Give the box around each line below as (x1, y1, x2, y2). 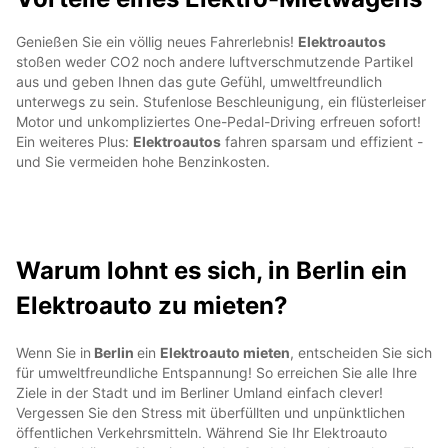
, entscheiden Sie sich (290, 343, 432, 361)
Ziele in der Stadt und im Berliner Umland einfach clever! (16, 383, 383, 401)
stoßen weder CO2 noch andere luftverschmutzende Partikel (16, 52, 413, 70)
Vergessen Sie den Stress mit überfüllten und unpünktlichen (16, 403, 405, 421)
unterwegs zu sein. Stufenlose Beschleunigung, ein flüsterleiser (16, 92, 426, 110)
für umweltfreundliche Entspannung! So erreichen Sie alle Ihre (16, 363, 417, 381)
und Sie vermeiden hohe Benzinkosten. (16, 152, 270, 170)
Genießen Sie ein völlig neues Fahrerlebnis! (16, 32, 298, 50)
